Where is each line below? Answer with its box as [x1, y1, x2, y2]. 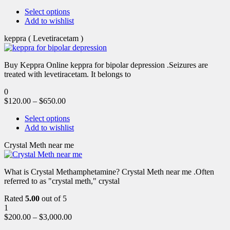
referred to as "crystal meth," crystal [4, 176, 120, 185]
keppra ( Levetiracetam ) [4, 33, 83, 43]
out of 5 [40, 194, 67, 203]
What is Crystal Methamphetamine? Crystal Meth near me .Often [4, 167, 214, 176]
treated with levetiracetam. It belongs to [4, 69, 131, 79]
